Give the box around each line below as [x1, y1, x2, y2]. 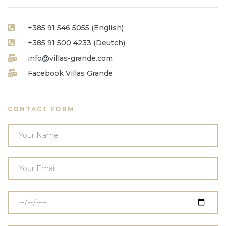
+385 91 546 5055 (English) [28, 23, 124, 32]
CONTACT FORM [8, 105, 75, 113]
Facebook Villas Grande [28, 68, 113, 78]
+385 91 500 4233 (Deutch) [28, 38, 125, 47]
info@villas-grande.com [28, 53, 113, 63]
